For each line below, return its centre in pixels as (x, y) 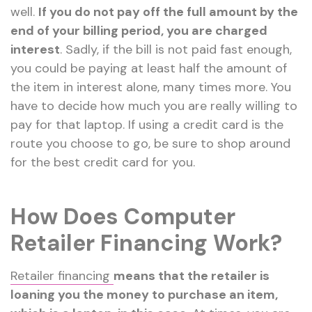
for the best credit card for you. (103, 163)
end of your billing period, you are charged (139, 31)
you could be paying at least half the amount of (149, 69)
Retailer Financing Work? (146, 243)
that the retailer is (212, 276)
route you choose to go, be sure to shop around (150, 144)
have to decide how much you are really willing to (154, 106)
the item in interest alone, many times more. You (151, 87)
